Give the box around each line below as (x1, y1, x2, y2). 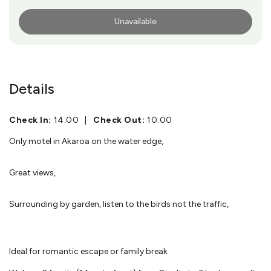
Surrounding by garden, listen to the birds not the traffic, (9, 198, 229, 209)
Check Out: (93, 114, 145, 125)
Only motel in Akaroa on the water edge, (9, 135, 163, 146)
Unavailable (114, 16, 157, 27)
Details (9, 79, 54, 97)
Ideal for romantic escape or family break (9, 246, 168, 256)
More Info (26, 17, 58, 27)
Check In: (9, 114, 52, 125)
